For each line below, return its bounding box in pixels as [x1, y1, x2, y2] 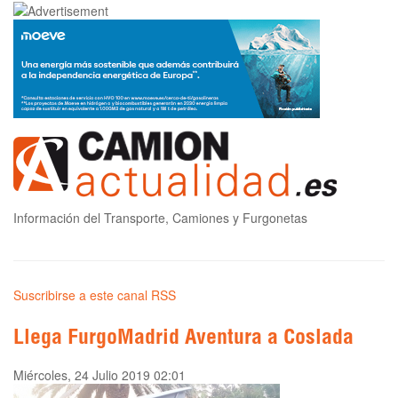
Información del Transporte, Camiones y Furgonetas [13, 209, 307, 227]
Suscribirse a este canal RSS [13, 286, 176, 305]
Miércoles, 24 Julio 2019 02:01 [13, 366, 186, 385]
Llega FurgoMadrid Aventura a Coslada [13, 329, 354, 351]
